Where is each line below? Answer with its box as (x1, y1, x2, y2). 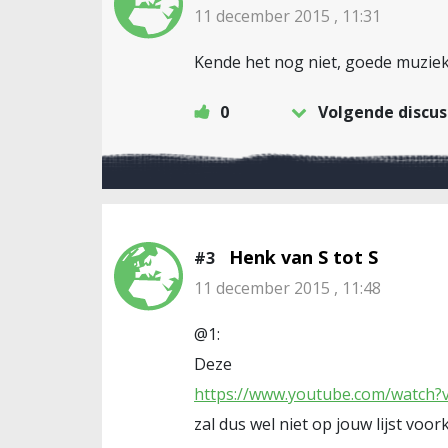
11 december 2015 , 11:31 (194, 4, 381, 27)
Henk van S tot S (229, 244, 378, 269)
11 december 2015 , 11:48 (194, 276, 381, 299)
